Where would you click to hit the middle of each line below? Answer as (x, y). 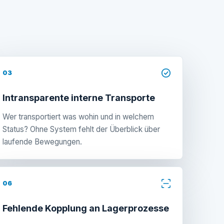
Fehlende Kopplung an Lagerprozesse (86, 208)
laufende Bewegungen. (42, 141)
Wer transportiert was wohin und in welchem (78, 116)
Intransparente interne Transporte (79, 97)
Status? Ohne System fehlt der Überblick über (81, 129)
